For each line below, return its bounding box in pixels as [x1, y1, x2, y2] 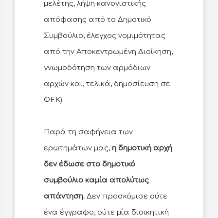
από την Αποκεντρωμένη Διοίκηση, [44, 48, 173, 56]
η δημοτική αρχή [112, 144, 172, 153]
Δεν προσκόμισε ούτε [85, 192, 167, 201]
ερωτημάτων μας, [44, 144, 112, 153]
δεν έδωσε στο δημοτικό [44, 160, 135, 169]
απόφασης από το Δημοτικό [44, 16, 151, 24]
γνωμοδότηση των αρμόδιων [44, 64, 150, 73]
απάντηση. [44, 192, 85, 201]
